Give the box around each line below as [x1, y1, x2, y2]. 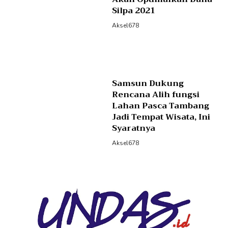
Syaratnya [111, 121, 155, 135]
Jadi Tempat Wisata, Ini [111, 109, 210, 124]
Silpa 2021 [111, 4, 155, 18]
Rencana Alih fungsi [111, 87, 199, 102]
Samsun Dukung [111, 76, 184, 91]
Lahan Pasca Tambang [111, 98, 209, 113]
